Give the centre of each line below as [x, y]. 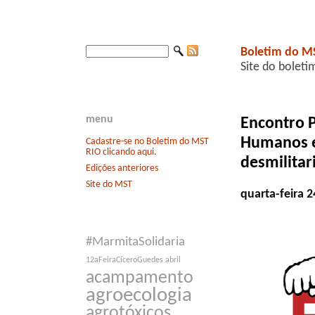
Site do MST [109, 184]
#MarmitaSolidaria [135, 243]
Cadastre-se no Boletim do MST [147, 141]
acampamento [140, 278]
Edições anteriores [122, 168]
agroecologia [139, 296]
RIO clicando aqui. [121, 152]
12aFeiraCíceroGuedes [124, 261]
